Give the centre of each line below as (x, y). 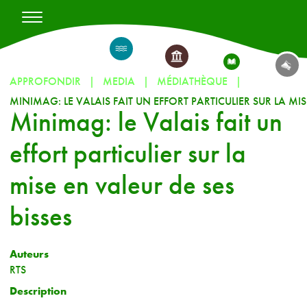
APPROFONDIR (45, 82)
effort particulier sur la (128, 154)
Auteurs (29, 254)
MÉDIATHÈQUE (192, 82)
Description (38, 291)
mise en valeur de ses (122, 185)
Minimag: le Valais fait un (146, 122)
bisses (41, 217)
